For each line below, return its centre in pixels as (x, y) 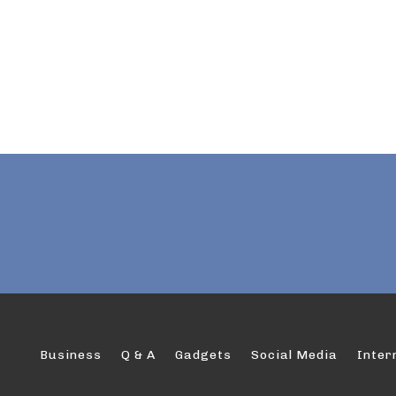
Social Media (294, 355)
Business (71, 355)
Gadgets (203, 355)
